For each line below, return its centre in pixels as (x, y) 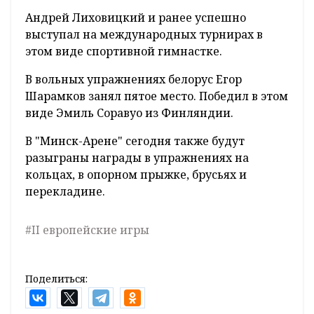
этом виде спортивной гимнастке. (124, 51)
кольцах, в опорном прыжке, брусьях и (136, 174)
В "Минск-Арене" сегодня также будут (135, 141)
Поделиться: (56, 278)
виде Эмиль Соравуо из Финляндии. (129, 112)
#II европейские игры (87, 230)
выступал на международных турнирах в (144, 34)
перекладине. (65, 191)
